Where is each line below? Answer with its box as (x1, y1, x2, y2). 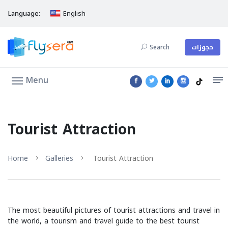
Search (150, 41, 169, 53)
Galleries (45, 152, 73, 165)
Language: (8, 7, 40, 20)
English (61, 7, 86, 20)
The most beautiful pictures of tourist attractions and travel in (8, 204, 220, 217)
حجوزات (191, 41, 214, 53)
